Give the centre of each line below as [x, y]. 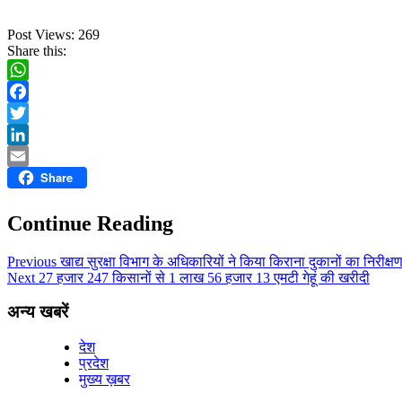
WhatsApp [38, 91]
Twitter [27, 134]
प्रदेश [94, 363]
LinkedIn [33, 155]
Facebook [35, 112]
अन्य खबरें [38, 312]
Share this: [37, 50]
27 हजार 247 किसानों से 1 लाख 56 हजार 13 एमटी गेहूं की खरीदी [202, 277]
